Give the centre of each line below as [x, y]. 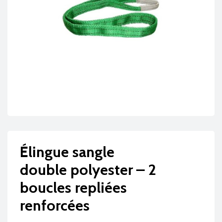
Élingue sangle [67, 152]
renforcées [55, 205]
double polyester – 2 [88, 170]
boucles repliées [73, 188]
